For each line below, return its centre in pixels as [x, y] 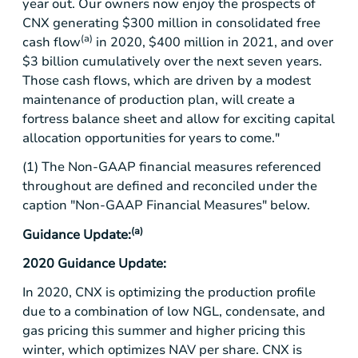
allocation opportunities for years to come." [151, 139]
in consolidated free [259, 24]
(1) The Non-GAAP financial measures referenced [172, 167]
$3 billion [51, 62]
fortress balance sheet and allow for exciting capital [179, 119]
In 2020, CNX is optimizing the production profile [169, 293]
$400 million [187, 43]
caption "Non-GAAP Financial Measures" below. [166, 206]
